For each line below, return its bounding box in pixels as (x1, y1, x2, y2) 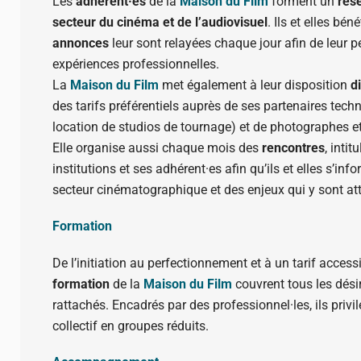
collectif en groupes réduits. (52, 317, 209, 334)
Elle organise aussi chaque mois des (52, 140, 262, 156)
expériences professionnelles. (52, 56, 219, 73)
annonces (52, 35, 109, 52)
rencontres (261, 140, 325, 156)
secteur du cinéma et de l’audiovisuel (52, 15, 268, 31)
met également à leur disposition (158, 77, 351, 93)
